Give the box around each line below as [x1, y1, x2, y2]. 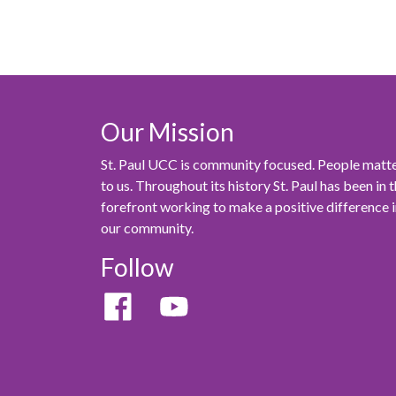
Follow [101, 252, 173, 283]
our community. [101, 219, 194, 237]
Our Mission [101, 117, 234, 148]
